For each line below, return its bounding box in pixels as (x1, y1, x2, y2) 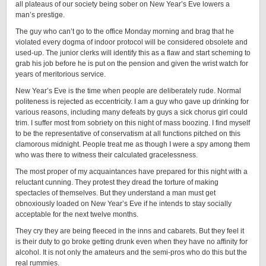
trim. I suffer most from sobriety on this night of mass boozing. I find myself (15, 119, 250, 127)
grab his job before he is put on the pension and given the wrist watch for (15, 59, 248, 68)
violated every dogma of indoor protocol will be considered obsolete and (15, 38, 248, 46)
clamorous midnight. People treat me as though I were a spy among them (15, 140, 250, 148)
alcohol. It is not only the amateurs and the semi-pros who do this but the (15, 248, 247, 256)
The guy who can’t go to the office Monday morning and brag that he (15, 27, 234, 36)
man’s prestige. (15, 11, 65, 19)
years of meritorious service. (15, 70, 106, 78)
